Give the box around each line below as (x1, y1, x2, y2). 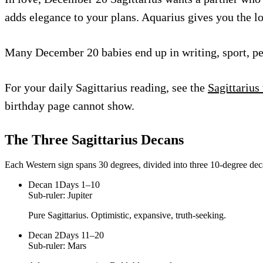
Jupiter (68, 190, 92, 200)
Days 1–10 (59, 179, 100, 190)
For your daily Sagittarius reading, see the (5, 80, 208, 94)
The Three (5, 131, 72, 147)
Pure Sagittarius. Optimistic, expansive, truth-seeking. (28, 210, 226, 220)
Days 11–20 (59, 230, 104, 240)
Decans (137, 131, 184, 147)
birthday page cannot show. (5, 99, 134, 112)
